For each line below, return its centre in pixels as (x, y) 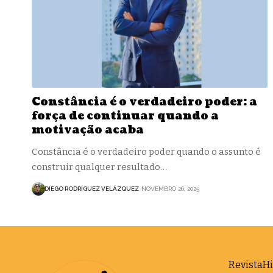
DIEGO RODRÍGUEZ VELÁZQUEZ (92, 189)
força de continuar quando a (125, 116)
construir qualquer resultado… (99, 167)
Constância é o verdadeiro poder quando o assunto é (146, 151)
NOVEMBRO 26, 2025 (170, 189)
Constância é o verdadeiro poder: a (144, 102)
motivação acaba (88, 130)
